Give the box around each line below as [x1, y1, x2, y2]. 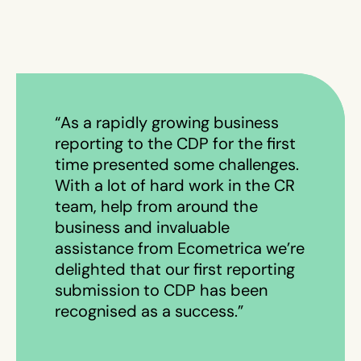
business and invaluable [55, 216, 230, 237]
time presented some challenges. [55, 153, 299, 174]
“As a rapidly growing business [55, 111, 279, 132]
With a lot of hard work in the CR [55, 174, 295, 195]
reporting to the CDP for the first [55, 132, 296, 153]
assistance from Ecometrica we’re [55, 237, 305, 258]
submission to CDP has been [55, 279, 268, 300]
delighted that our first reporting [55, 258, 295, 279]
